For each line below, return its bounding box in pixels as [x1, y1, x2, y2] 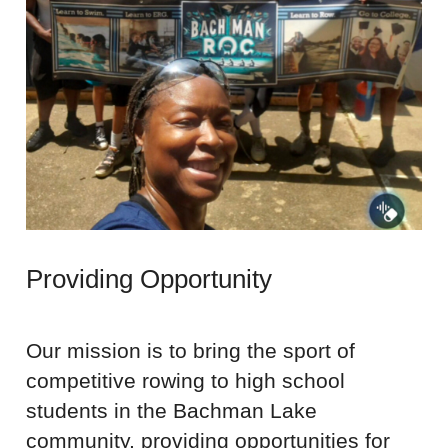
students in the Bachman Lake [25, 399, 317, 423]
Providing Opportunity [25, 264, 272, 293]
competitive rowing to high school [25, 369, 345, 393]
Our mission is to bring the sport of [25, 339, 355, 363]
